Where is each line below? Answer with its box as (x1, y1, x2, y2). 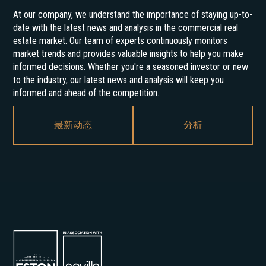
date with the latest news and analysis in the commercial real (13, 22, 239, 34)
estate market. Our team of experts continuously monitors (13, 35, 228, 47)
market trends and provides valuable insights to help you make (13, 48, 244, 60)
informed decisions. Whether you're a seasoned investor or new (13, 61, 249, 73)
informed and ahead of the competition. (13, 87, 160, 99)
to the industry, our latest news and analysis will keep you (13, 74, 224, 86)
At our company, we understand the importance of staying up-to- (13, 9, 253, 21)
